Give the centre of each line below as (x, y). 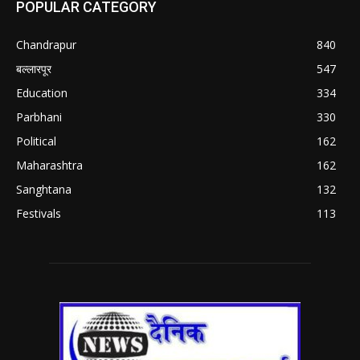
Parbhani (39, 117)
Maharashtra (49, 165)
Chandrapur (46, 44)
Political (36, 141)
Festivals (39, 213)
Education (42, 92)
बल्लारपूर (34, 68)
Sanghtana (44, 189)
